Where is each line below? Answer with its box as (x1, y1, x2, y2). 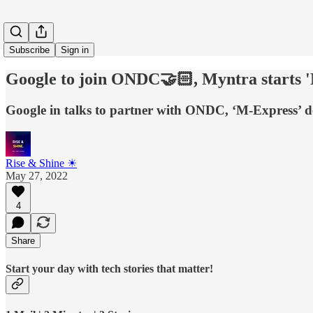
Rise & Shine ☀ (6, 156, 77, 169)
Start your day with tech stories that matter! (6, 262, 213, 275)
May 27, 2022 (6, 169, 68, 182)
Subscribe (9, 45, 50, 55)
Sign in (61, 45, 89, 55)
